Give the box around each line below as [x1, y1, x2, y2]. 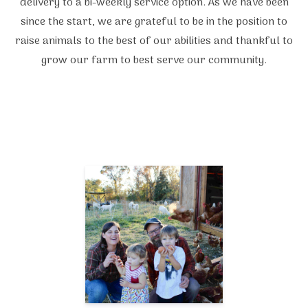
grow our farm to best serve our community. [41, 52, 267, 70]
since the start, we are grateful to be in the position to [21, 13, 287, 32]
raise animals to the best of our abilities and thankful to [15, 32, 293, 51]
